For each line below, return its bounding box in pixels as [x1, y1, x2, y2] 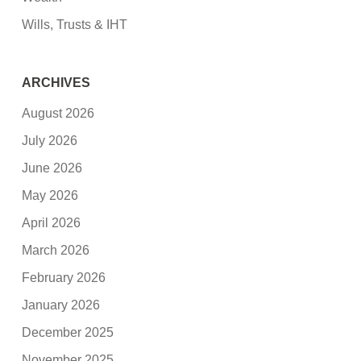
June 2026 [22, 160, 83, 175]
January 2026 [22, 297, 101, 312]
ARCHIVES [22, 76, 91, 90]
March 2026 [22, 243, 90, 257]
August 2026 [22, 106, 95, 120]
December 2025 [22, 325, 114, 339]
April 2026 [22, 215, 81, 230]
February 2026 [22, 270, 106, 284]
